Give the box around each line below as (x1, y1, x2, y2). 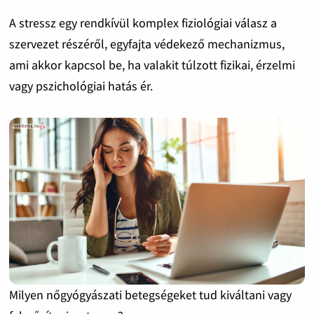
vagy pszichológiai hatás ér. (8, 78, 153, 95)
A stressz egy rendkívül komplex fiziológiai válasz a (8, 15, 277, 32)
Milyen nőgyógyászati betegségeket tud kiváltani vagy (8, 286, 292, 303)
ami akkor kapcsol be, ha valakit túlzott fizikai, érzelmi (8, 57, 295, 74)
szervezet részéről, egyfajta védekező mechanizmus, (8, 36, 285, 53)
